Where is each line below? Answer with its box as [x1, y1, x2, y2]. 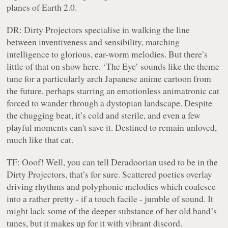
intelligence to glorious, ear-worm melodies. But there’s [7, 48, 208, 61]
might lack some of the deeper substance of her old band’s [7, 205, 217, 217]
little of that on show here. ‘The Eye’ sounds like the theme [7, 60, 220, 73]
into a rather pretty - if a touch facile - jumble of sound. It [7, 192, 214, 205]
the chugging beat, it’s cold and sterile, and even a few [7, 109, 201, 122]
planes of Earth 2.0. [7, 1, 77, 14]
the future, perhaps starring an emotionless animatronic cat [7, 84, 220, 97]
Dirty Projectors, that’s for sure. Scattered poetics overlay [7, 168, 213, 181]
